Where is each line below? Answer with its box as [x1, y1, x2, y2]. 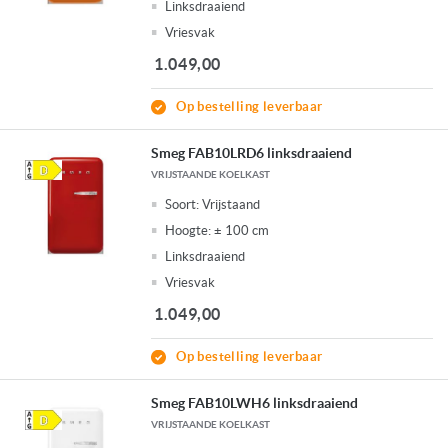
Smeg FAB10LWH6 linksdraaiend [151, 395, 359, 412]
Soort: [165, 197, 200, 213]
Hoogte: [165, 223, 212, 239]
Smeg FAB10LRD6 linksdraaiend [151, 145, 353, 162]
